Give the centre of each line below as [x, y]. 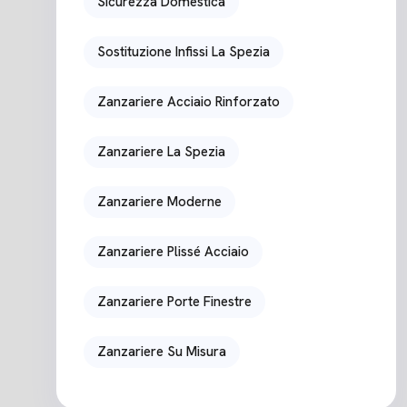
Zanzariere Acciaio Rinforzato [189, 102]
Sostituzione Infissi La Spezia [184, 52]
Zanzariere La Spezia [161, 152]
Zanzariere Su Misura [162, 352]
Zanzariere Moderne [159, 202]
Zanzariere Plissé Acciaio [173, 252]
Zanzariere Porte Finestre [174, 302]
